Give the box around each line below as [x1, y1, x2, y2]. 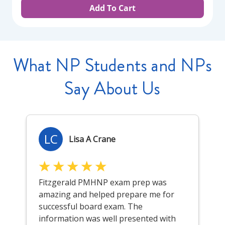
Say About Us [64, 75, 161, 101]
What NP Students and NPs [13, 52, 212, 78]
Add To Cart [89, 2, 136, 14]
